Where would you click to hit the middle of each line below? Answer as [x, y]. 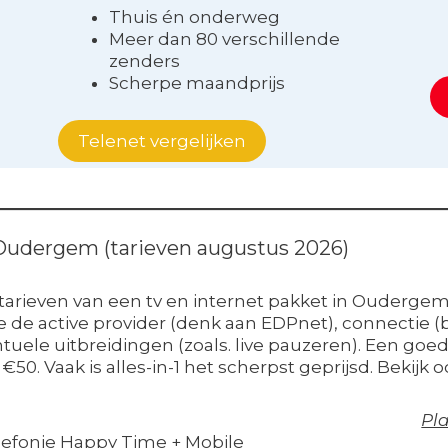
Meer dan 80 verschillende [225, 39]
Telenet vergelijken [162, 140]
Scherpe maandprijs [197, 83]
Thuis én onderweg [195, 17]
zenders [145, 61]
